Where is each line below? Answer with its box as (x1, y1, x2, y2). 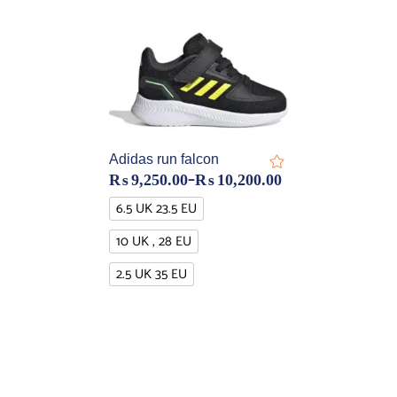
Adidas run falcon (109, 151, 220, 167)
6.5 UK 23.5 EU (116, 197, 198, 220)
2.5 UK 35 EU (116, 262, 188, 285)
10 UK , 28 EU (116, 230, 192, 253)
